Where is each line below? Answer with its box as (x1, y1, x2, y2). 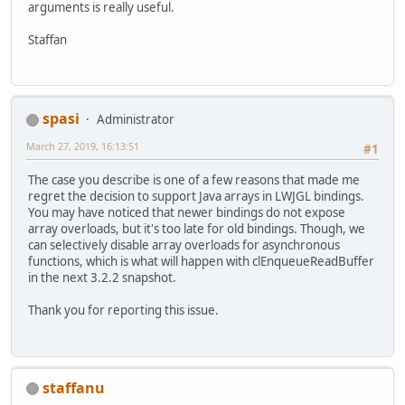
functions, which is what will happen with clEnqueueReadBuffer (28, 253, 374, 270)
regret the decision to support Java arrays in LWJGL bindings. (28, 188, 364, 205)
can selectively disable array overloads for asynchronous (28, 237, 340, 254)
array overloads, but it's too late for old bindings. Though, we (28, 221, 365, 238)
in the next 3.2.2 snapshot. (28, 269, 176, 287)
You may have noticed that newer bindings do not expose (28, 204, 345, 221)
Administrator (97, 111, 174, 128)
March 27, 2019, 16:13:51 (26, 139, 139, 154)
